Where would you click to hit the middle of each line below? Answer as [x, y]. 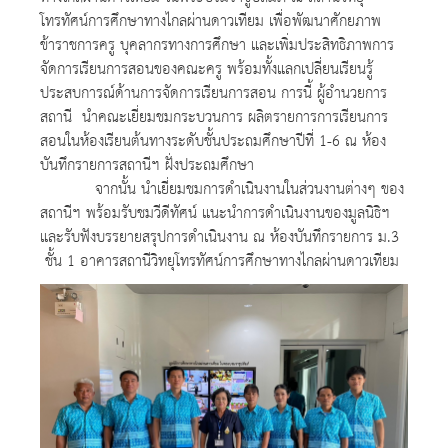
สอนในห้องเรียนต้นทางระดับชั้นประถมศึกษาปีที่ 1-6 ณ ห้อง [213, 142]
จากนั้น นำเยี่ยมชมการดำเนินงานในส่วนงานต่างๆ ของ [222, 190]
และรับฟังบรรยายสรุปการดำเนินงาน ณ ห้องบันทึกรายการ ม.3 [219, 238]
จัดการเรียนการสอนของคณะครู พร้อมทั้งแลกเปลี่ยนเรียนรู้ [206, 70]
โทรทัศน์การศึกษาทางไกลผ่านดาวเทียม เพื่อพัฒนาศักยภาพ [210, 22]
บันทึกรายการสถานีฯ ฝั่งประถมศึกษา [147, 166]
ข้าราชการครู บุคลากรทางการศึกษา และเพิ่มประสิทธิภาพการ [217, 46]
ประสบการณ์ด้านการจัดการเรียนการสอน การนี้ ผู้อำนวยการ [213, 94]
